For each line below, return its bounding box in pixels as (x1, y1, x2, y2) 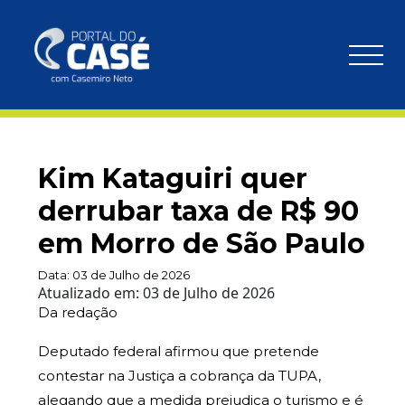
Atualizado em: (38, 283, 143, 303)
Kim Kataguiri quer (38, 162, 307, 195)
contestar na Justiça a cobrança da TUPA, (38, 367, 321, 384)
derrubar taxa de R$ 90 (38, 194, 359, 228)
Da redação (38, 304, 118, 321)
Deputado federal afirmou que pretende (38, 343, 319, 360)
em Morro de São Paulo (38, 227, 365, 260)
